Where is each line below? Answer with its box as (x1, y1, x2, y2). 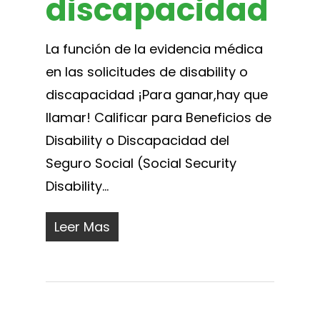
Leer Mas (54, 217, 110, 236)
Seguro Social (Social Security (46, 154, 236, 172)
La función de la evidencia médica (46, 39, 263, 58)
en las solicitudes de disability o (46, 62, 248, 81)
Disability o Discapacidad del (46, 131, 229, 149)
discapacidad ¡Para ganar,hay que (46, 85, 268, 104)
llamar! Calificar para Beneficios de (46, 108, 271, 126)
